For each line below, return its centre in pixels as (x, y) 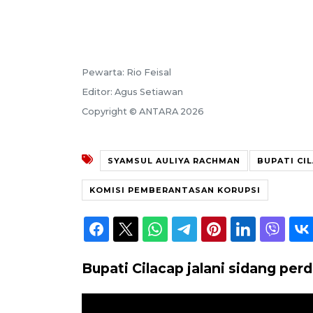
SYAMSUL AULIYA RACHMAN (174, 160)
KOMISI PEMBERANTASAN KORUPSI (175, 190)
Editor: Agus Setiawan (132, 92)
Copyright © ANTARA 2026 (143, 111)
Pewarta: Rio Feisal (126, 72)
